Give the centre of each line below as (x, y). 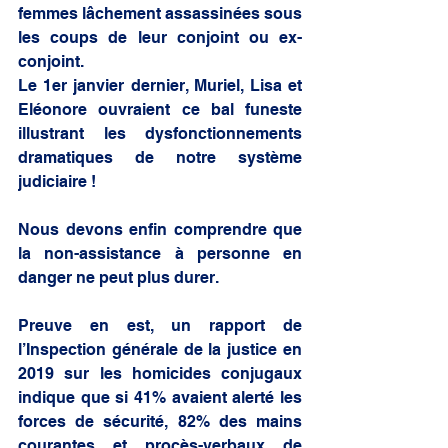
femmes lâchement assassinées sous (160, 13)
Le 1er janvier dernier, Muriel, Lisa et (160, 85)
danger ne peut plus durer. (118, 277)
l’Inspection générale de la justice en (160, 349)
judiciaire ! (57, 181)
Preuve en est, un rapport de (160, 325)
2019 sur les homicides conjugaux (160, 373)
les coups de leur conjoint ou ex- (160, 37)
